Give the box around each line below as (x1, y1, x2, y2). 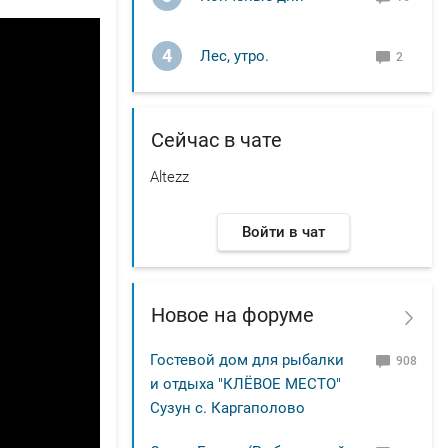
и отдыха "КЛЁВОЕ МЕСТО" (150, 374, 341, 393)
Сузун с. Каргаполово (150, 398, 305, 417)
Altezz (150, 167, 189, 186)
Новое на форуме (151, 302, 314, 327)
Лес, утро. (200, 46, 269, 65)
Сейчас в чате (151, 127, 282, 152)
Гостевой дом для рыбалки (150, 350, 344, 369)
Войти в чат (241, 222, 325, 241)
